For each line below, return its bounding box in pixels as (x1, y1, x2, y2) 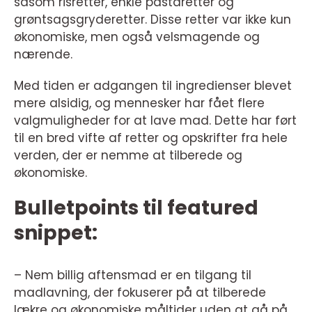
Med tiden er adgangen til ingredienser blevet (14, 77, 292, 95)
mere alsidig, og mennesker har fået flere (14, 95, 265, 112)
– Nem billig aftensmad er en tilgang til (14, 267, 251, 284)
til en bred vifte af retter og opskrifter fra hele (14, 130, 288, 147)
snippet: (14, 219, 97, 247)
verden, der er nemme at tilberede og (14, 147, 242, 164)
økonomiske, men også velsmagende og (14, 29, 260, 46)
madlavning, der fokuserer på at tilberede (14, 284, 266, 302)
